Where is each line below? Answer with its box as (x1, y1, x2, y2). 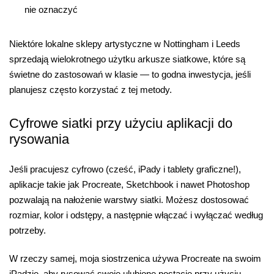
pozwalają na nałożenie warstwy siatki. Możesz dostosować (9, 194, 249, 206)
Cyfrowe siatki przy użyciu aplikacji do (9, 116, 232, 131)
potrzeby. (9, 225, 46, 236)
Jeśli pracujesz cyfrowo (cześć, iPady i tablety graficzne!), (9, 164, 241, 175)
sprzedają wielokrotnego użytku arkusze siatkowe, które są (9, 53, 245, 64)
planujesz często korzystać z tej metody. (9, 84, 172, 95)
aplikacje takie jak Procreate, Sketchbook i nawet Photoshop (9, 179, 250, 190)
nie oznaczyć (24, 4, 78, 15)
